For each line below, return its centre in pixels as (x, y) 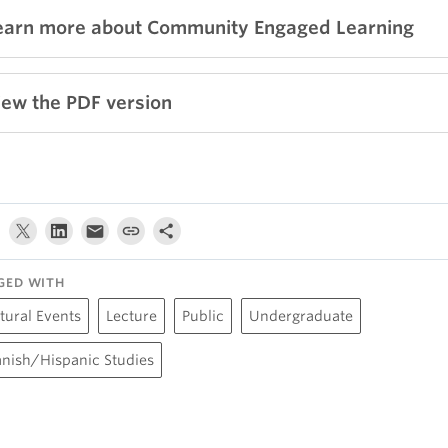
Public (203, 316)
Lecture (131, 316)
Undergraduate (301, 316)
